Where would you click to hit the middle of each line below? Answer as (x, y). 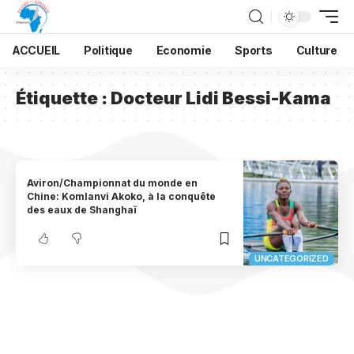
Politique (108, 50)
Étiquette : (63, 98)
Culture (316, 50)
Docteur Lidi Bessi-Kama (221, 98)
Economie (184, 50)
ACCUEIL (36, 50)
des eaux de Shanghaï (82, 210)
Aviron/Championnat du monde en (113, 183)
